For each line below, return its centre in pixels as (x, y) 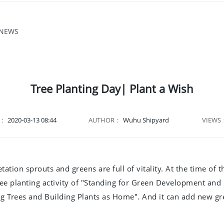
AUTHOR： (104, 120)
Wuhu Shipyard (146, 120)
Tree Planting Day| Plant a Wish (112, 89)
